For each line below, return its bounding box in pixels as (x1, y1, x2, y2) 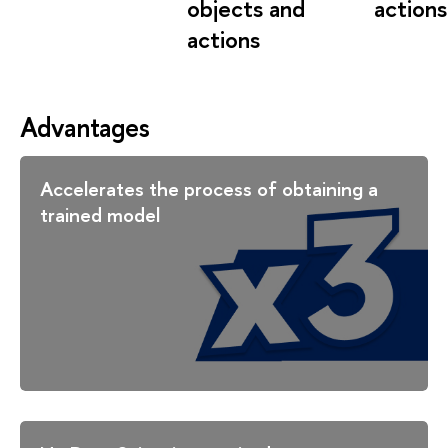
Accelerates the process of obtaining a (40, 174, 378, 202)
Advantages (20, 108, 150, 145)
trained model (40, 200, 160, 228)
